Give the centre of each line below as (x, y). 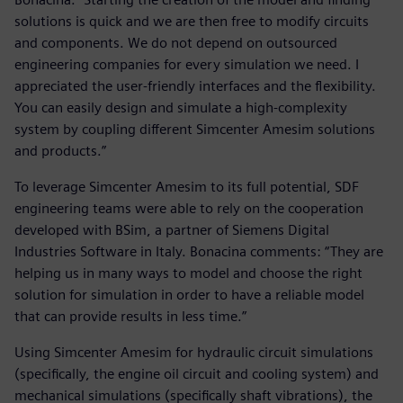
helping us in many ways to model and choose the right (188, 273)
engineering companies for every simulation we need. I (187, 65)
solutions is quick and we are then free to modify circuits (192, 22)
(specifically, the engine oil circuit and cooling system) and (197, 374)
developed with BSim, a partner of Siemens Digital (172, 230)
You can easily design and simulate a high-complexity (181, 108)
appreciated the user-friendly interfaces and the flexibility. (195, 86)
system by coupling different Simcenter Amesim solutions (195, 130)
